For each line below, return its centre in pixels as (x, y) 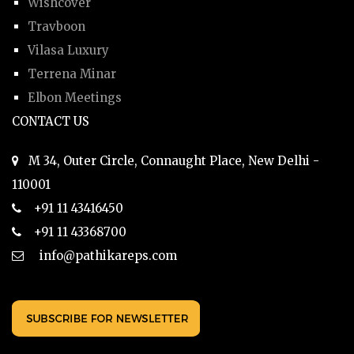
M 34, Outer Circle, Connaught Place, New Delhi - (169, 160)
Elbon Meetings (75, 97)
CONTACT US (51, 121)
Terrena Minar (72, 73)
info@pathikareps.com (100, 255)
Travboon (56, 26)
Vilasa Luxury (68, 50)
